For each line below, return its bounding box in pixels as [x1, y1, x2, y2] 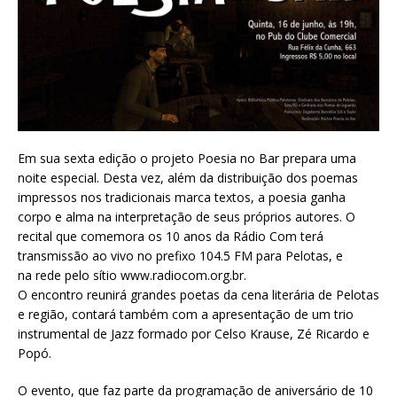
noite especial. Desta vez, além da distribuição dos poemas [18, 169, 358, 187]
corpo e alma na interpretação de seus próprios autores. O [18, 208, 355, 226]
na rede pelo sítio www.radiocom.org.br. [18, 267, 246, 284]
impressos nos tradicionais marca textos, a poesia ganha [18, 189, 346, 206]
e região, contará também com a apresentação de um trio [18, 306, 354, 323]
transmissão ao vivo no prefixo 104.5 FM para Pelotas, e [18, 247, 343, 265]
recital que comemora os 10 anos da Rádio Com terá [18, 228, 323, 245]
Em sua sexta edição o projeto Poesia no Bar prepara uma [18, 150, 356, 167]
